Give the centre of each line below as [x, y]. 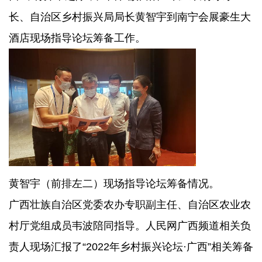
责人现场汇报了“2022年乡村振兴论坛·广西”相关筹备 [131, 247]
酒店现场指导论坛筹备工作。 [77, 38]
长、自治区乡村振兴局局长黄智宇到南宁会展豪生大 [130, 17]
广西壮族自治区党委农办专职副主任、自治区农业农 [130, 204]
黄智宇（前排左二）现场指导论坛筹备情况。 [114, 183]
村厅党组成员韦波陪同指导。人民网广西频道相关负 [130, 225]
